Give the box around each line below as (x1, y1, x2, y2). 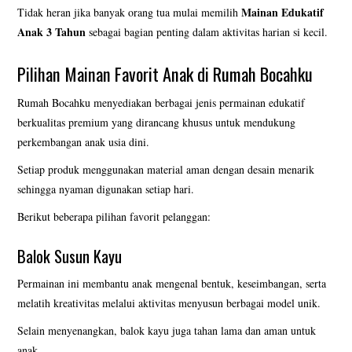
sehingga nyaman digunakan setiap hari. (17, 181, 195, 197)
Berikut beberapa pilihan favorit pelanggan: (17, 209, 211, 225)
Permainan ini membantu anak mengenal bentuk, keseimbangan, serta (17, 276, 327, 291)
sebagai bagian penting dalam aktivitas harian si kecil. (86, 24, 328, 39)
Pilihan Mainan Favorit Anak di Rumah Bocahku (17, 60, 313, 86)
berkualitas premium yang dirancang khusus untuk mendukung (17, 115, 296, 130)
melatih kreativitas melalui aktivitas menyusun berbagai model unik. (17, 295, 321, 311)
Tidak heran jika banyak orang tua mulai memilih (17, 4, 242, 20)
